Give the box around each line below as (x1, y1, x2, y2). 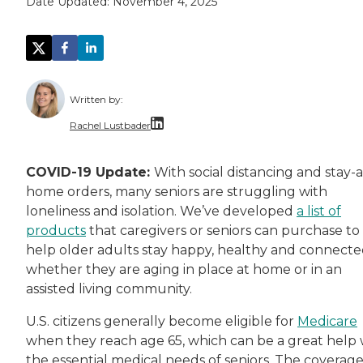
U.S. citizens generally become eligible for (26, 314, 297, 330)
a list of (297, 203, 341, 220)
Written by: (70, 93, 123, 106)
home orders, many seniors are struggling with (26, 184, 327, 200)
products (26, 223, 86, 239)
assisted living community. (26, 281, 192, 297)
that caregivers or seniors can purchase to (86, 223, 360, 239)
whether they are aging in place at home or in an (26, 262, 342, 278)
